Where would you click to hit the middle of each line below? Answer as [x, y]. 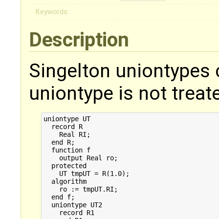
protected [65, 165]
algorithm [65, 181]
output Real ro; [80, 158]
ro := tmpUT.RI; [80, 189]
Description [81, 40]
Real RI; [67, 134]
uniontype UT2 [73, 205]
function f [67, 150]
